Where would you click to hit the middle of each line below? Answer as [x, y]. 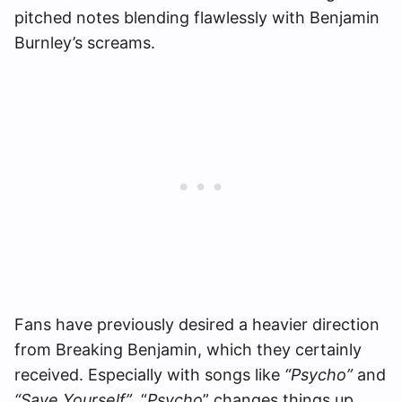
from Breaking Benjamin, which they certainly [188, 350]
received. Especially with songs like [149, 375]
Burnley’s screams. [85, 43]
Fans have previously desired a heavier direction [197, 324]
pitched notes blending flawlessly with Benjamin [197, 17]
